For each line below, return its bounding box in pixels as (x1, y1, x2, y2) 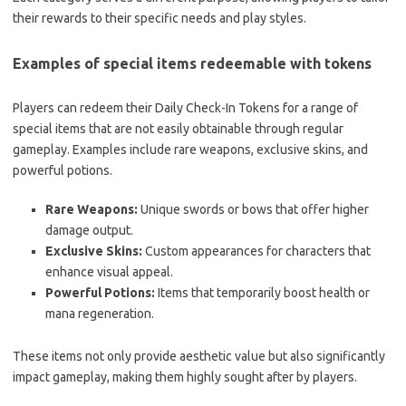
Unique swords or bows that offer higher (138, 201, 369, 217)
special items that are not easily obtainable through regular (13, 121, 343, 136)
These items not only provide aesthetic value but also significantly (13, 348, 385, 363)
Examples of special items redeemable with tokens (13, 54, 372, 72)
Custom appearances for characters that (142, 243, 371, 258)
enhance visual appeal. (45, 264, 173, 279)
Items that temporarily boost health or (155, 285, 370, 300)
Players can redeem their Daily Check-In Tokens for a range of (13, 100, 358, 115)
